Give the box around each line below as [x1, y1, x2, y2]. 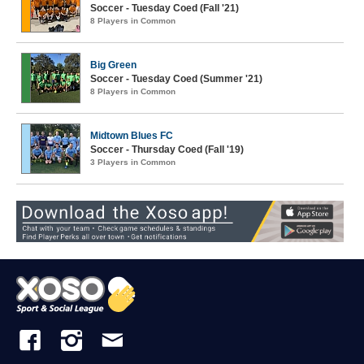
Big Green [90, 59, 136, 71]
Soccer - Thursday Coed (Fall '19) [90, 144, 244, 155]
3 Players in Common [90, 158, 175, 167]
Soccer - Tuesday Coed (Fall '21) [90, 2, 239, 14]
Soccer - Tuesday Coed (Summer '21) [90, 73, 262, 84]
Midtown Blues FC [90, 130, 173, 141]
